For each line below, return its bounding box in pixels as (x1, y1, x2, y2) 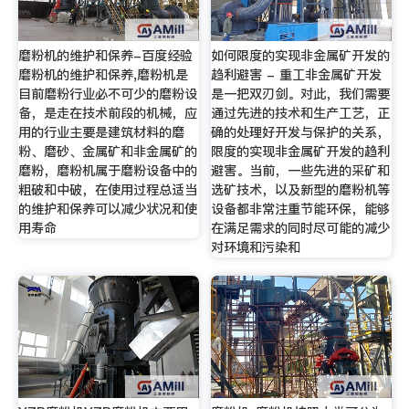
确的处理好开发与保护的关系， (211, 123, 391, 142)
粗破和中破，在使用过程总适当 (17, 181, 197, 200)
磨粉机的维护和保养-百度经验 (17, 47, 193, 66)
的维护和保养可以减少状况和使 (17, 200, 197, 219)
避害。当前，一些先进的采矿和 (211, 162, 391, 181)
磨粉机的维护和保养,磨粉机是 (17, 66, 188, 85)
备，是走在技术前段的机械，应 (17, 104, 197, 123)
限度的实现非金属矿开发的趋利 (211, 142, 391, 162)
